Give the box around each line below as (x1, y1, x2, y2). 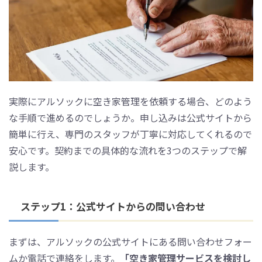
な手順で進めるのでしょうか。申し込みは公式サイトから (9, 111, 252, 125)
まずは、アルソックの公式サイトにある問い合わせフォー (9, 235, 252, 249)
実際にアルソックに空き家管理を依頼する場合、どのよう (9, 94, 252, 109)
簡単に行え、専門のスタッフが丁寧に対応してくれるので (9, 127, 252, 142)
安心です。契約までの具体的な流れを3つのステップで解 (9, 143, 247, 158)
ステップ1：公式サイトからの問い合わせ (20, 199, 205, 214)
